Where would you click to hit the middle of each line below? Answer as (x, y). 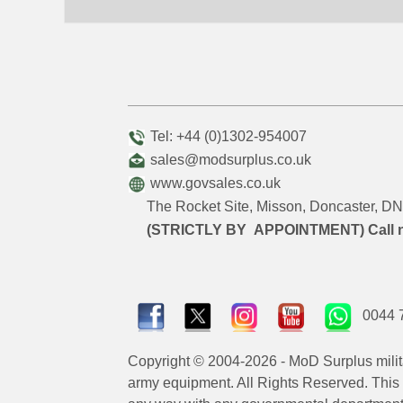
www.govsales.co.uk (215, 183)
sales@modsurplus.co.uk (231, 160)
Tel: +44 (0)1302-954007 (227, 136)
